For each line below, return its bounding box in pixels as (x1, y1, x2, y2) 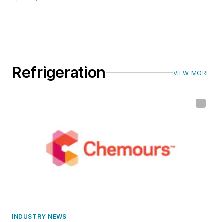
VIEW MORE (173, 69, 210, 77)
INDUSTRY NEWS (12, 213, 67, 221)
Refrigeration (12, 63, 106, 81)
